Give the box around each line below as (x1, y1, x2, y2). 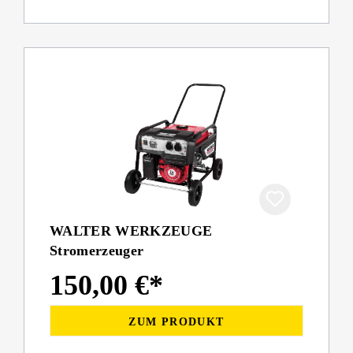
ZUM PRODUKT (128, 315, 225, 328)
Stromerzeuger (50, 243, 144, 259)
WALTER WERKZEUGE (50, 223, 213, 240)
